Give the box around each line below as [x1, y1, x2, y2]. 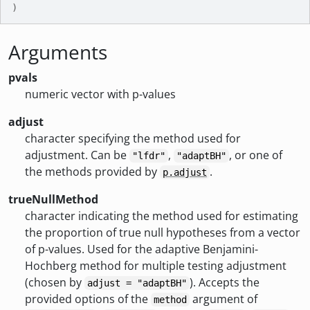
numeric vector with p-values [25, 86, 176, 102]
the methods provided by [25, 164, 160, 179]
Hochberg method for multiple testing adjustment [25, 258, 286, 273]
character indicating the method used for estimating [25, 208, 298, 224]
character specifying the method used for [25, 131, 241, 146]
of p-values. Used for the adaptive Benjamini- [25, 241, 258, 257]
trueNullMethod [8, 192, 98, 207]
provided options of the [25, 291, 151, 307]
